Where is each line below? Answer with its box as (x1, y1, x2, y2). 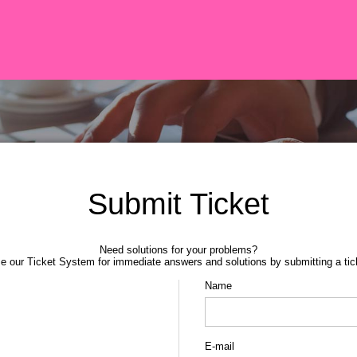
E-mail (205, 340, 234, 353)
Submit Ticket (88, 186, 269, 221)
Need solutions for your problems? (100, 244, 257, 257)
